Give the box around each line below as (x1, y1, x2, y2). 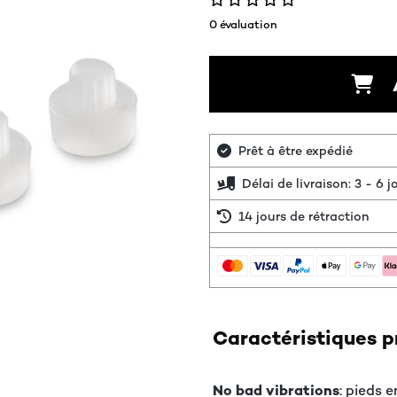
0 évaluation (209, 17, 277, 32)
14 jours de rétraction (238, 208, 370, 224)
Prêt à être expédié (238, 143, 353, 159)
